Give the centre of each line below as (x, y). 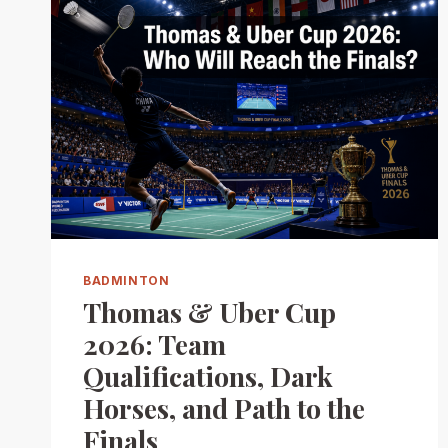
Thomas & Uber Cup (209, 312)
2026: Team (154, 344)
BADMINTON (126, 281)
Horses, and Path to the (224, 408)
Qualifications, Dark (208, 376)
